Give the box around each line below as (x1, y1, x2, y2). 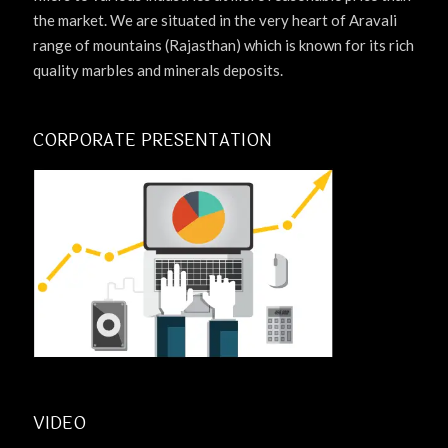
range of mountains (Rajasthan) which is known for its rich (33, 36, 414, 55)
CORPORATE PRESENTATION (33, 127, 272, 155)
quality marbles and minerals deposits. (33, 61, 283, 80)
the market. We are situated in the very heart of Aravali (33, 11, 397, 30)
